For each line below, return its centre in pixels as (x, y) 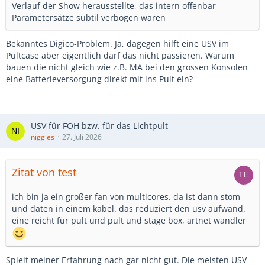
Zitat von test (44, 172)
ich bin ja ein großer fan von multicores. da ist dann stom (126, 197)
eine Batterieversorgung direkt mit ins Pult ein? (99, 79)
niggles (43, 137)
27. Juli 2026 (82, 137)
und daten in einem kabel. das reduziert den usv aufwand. (129, 209)
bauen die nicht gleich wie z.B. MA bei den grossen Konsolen (127, 67)
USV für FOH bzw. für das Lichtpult (99, 126)
